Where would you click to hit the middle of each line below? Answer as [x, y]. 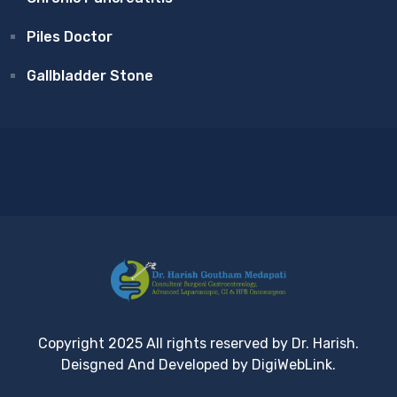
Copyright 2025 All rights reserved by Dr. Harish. [198, 343]
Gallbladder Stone [90, 76]
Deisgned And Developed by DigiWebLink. [198, 364]
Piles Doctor [70, 37]
